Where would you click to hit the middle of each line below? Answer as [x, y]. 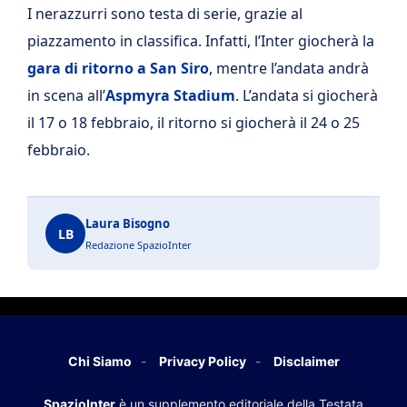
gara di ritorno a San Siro [118, 68]
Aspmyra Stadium [170, 95]
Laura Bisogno [128, 223]
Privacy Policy [202, 361]
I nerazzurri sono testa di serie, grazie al [165, 14]
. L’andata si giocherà [307, 95]
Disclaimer [306, 361]
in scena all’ [66, 95]
